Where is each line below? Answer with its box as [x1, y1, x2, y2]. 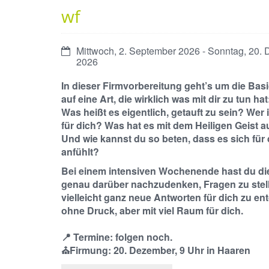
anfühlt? [61, 145, 99, 159]
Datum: [61, 43, 91, 57]
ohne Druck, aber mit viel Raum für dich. [61, 204, 243, 217]
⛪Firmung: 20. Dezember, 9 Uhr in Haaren [61, 243, 250, 257]
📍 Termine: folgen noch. [61, 230, 172, 244]
